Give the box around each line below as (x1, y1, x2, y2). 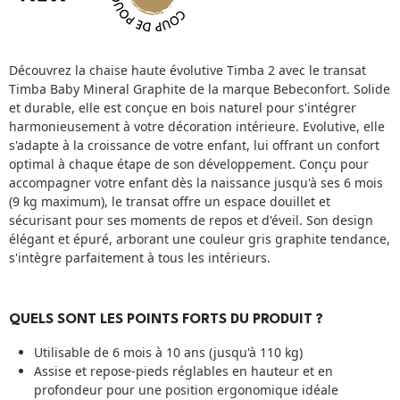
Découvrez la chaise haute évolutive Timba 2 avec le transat (9, 61, 366, 79)
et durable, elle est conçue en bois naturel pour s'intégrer (9, 98, 356, 116)
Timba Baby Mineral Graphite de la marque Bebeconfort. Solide (9, 79, 390, 97)
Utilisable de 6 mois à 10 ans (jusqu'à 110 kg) (34, 344, 303, 362)
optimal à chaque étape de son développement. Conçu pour (9, 154, 369, 172)
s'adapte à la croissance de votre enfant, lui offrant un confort (9, 136, 379, 154)
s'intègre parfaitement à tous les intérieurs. (9, 248, 271, 266)
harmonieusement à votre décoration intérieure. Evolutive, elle (9, 117, 385, 135)
